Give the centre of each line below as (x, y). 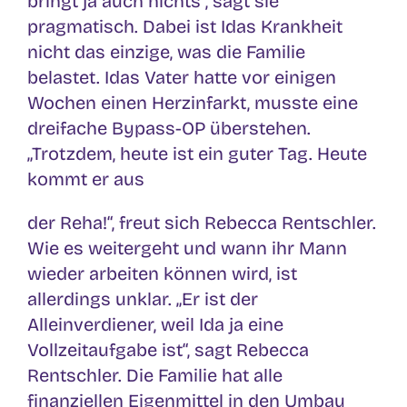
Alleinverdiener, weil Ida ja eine (155, 324)
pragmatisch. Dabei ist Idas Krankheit (185, 26)
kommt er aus (86, 179)
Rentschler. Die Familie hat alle (155, 375)
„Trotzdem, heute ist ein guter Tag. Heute (197, 153)
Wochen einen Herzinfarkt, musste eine (193, 102)
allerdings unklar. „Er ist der (143, 298)
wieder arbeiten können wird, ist (162, 273)
